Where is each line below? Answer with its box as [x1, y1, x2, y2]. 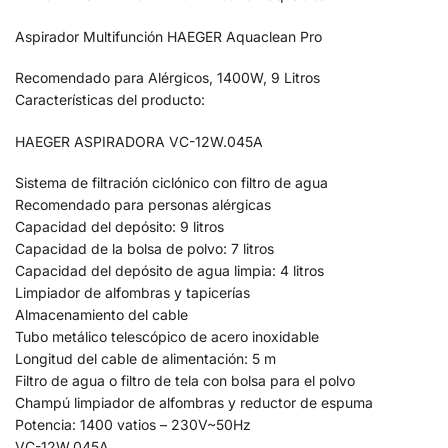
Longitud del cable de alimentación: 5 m [15, 350, 276, 368]
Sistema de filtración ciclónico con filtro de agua [15, 174, 328, 192]
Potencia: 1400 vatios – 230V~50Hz [15, 416, 251, 434]
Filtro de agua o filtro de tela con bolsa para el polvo [15, 372, 355, 390]
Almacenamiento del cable [15, 306, 188, 324]
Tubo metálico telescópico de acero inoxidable [15, 328, 319, 346]
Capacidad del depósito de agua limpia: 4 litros [15, 262, 324, 280]
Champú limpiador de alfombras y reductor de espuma [15, 394, 373, 412]
